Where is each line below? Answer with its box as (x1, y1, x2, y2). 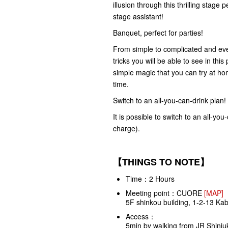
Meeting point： (126, 187, 177, 198)
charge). (113, 123, 140, 133)
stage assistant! (113, 11, 163, 21)
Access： (126, 211, 156, 221)
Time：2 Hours (126, 173, 175, 184)
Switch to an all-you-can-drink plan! (113, 95, 226, 105)
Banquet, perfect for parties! (113, 27, 203, 38)
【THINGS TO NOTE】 (113, 155, 209, 168)
